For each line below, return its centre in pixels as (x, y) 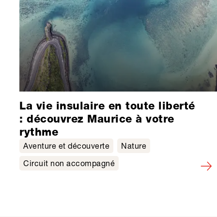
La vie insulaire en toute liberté (107, 105)
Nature (134, 145)
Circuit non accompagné (69, 163)
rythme (39, 132)
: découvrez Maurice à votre (97, 118)
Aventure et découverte (66, 145)
